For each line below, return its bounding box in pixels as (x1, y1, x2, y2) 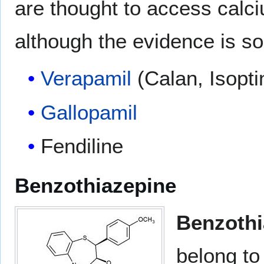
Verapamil (41, 67, 132, 90)
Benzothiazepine (15, 174, 176, 197)
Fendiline (41, 134, 124, 158)
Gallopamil (41, 100, 138, 124)
